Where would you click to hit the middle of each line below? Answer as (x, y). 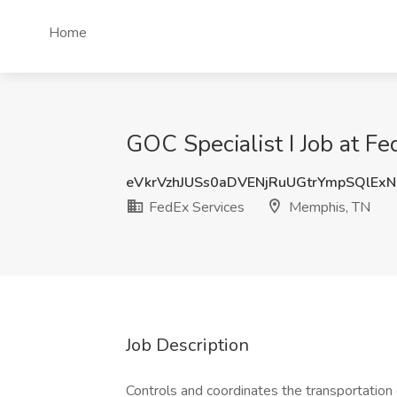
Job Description (187, 345)
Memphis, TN (328, 207)
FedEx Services (195, 207)
